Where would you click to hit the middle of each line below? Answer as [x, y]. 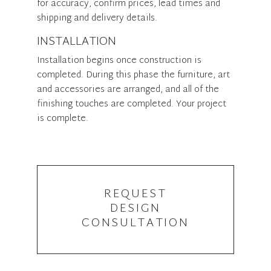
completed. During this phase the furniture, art [134, 76]
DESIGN [135, 209]
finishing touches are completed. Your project [132, 105]
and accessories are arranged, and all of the [128, 90]
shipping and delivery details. [97, 19]
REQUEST [135, 195]
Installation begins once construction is [119, 61]
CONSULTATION [135, 224]
